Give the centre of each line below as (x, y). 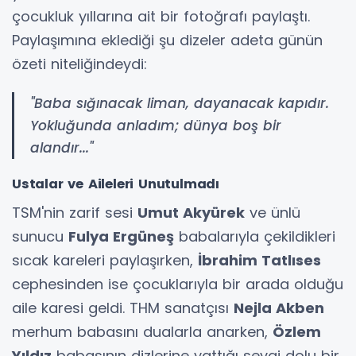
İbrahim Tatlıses (259, 260)
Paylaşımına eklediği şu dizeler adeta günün (167, 40)
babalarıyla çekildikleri (255, 236)
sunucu (40, 236)
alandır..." (62, 147)
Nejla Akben (279, 308)
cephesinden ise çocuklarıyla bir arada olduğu (178, 284)
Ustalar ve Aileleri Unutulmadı (116, 184)
